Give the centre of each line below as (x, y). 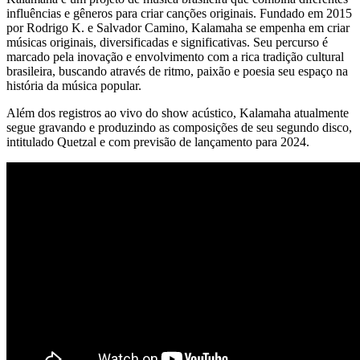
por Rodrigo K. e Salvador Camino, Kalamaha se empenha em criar (178, 27)
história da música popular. (74, 85)
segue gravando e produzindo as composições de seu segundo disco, (179, 127)
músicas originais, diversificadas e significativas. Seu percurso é (167, 42)
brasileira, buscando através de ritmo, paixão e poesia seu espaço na (177, 71)
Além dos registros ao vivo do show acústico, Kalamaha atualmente (178, 112)
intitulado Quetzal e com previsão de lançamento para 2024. (158, 141)
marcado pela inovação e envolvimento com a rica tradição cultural (175, 56)
